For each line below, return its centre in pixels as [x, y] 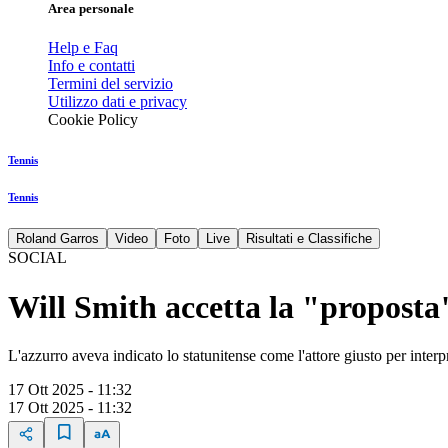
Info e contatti [91, 66]
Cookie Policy [93, 120]
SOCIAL [37, 258]
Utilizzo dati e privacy [117, 102]
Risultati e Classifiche [309, 239]
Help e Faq [83, 48]
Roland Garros [57, 239]
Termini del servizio [110, 84]
